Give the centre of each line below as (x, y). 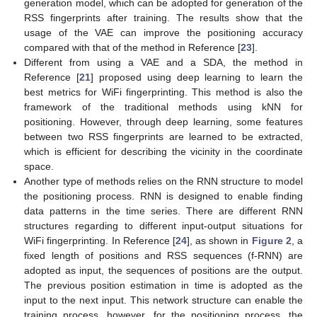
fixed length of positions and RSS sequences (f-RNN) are (163, 255)
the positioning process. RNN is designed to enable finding (163, 196)
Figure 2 (271, 240)
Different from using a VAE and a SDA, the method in (163, 62)
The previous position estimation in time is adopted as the (163, 285)
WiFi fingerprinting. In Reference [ (100, 240)
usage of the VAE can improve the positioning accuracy (163, 32)
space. (39, 166)
